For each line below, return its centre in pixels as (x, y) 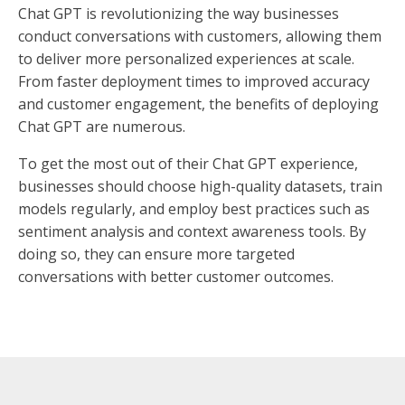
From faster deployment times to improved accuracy (194, 82)
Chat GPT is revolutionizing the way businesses (179, 14)
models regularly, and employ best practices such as (194, 209)
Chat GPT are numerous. (102, 127)
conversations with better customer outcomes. (176, 277)
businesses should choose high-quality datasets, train (200, 187)
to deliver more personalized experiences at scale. (186, 59)
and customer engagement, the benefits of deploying (198, 104)
